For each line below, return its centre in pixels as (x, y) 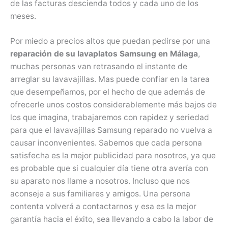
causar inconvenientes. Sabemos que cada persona (106, 143)
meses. (23, 16)
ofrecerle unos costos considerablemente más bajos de (113, 105)
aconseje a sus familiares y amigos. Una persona (100, 194)
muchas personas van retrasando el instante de (99, 67)
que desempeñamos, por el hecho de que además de (108, 92)
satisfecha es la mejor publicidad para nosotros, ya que (113, 156)
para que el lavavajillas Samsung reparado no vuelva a (111, 130)
